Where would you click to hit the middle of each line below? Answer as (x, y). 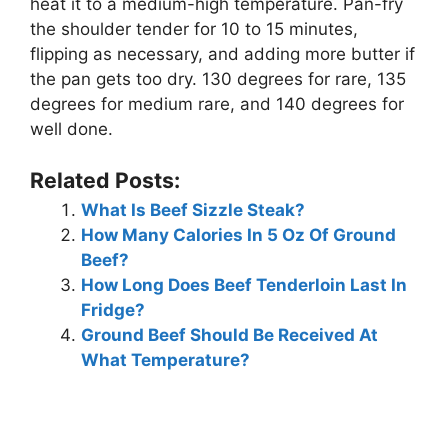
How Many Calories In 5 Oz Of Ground (238, 234)
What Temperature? (165, 359)
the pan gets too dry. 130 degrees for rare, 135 (218, 79)
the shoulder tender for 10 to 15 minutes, (194, 29)
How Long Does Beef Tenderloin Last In (244, 284)
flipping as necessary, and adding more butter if (222, 54)
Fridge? (113, 309)
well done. (71, 129)
